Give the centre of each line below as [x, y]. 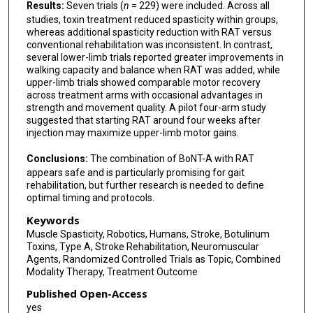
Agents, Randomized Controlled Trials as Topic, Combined [153, 259]
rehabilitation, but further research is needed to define [145, 185]
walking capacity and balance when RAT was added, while [153, 70]
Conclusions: [57, 158]
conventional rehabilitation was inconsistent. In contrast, [149, 45]
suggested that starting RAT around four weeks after [143, 121]
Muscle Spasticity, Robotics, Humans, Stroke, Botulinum [148, 234]
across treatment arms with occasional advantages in [144, 95]
